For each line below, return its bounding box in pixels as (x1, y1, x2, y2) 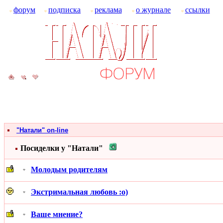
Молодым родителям (31, 165, 108, 174)
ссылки (185, 5, 210, 14)
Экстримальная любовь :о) (31, 187, 128, 196)
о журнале (136, 5, 171, 14)
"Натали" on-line (16, 126, 68, 134)
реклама (94, 5, 122, 14)
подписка (48, 5, 81, 14)
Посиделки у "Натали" (20, 144, 103, 152)
